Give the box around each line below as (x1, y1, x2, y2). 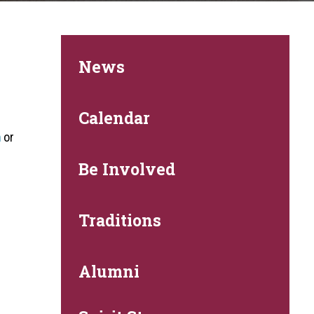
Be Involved (78, 158, 176, 179)
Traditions (78, 210, 162, 231)
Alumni (78, 261, 140, 282)
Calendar (78, 107, 151, 128)
